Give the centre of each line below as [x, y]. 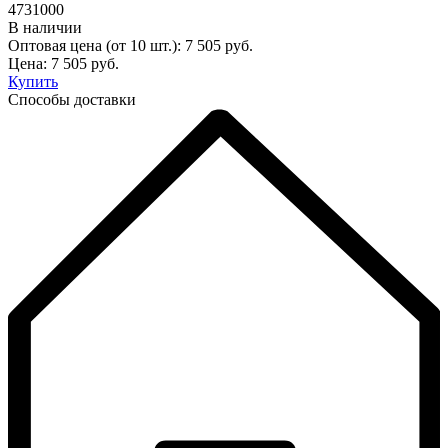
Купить [33, 81]
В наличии [45, 27]
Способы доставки [72, 99]
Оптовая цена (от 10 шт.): [94, 45]
